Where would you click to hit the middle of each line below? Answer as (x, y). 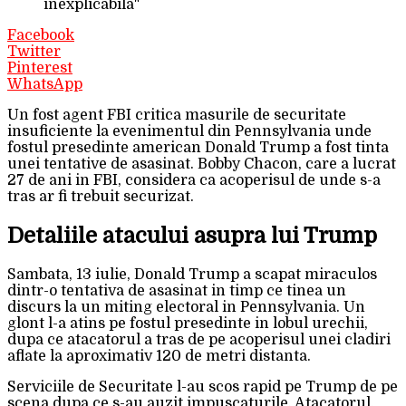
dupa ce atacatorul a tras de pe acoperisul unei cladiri (199, 339)
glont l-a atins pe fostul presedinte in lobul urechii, (188, 323)
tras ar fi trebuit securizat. (101, 196)
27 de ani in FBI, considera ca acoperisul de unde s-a (194, 180)
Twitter (34, 51)
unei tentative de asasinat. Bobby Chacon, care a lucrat (202, 164)
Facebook (41, 35)
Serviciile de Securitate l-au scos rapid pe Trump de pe (203, 387)
